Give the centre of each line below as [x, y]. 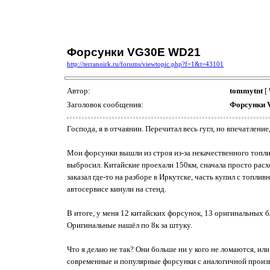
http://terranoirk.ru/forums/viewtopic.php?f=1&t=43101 [145, 64]
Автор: [80, 91]
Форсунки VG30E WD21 [134, 52]
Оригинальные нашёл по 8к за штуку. [130, 225]
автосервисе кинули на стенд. [117, 189]
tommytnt [246, 91]
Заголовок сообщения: [106, 105]
